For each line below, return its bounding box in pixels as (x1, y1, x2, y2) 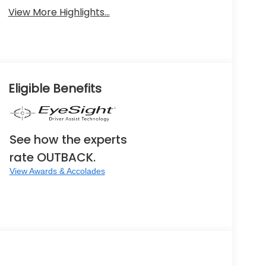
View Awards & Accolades (9, 166, 105, 176)
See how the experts (9, 131, 127, 148)
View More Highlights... (8, 5, 110, 19)
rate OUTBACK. (9, 148, 96, 166)
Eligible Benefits (8, 80, 102, 97)
